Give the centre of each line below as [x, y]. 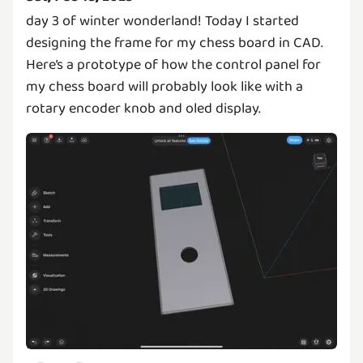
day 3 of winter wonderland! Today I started [162, 21]
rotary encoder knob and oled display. [143, 108]
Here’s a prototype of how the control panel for [173, 64]
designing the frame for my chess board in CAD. [175, 43]
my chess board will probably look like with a [164, 86]
